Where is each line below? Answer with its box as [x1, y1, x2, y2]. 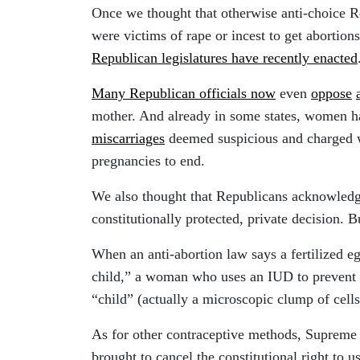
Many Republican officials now [92, 84, 276, 101]
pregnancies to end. [92, 152, 205, 169]
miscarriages [92, 129, 165, 146]
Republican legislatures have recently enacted [92, 49, 358, 66]
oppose [311, 84, 352, 101]
